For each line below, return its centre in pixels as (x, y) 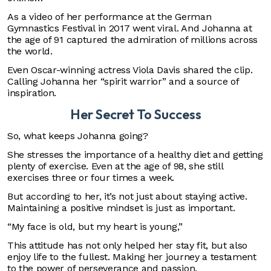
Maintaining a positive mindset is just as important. (124, 208)
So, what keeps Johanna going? (79, 136)
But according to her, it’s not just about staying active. (127, 196)
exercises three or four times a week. (92, 178)
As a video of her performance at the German (109, 17)
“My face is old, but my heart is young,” (95, 227)
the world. (30, 51)
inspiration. (32, 93)
